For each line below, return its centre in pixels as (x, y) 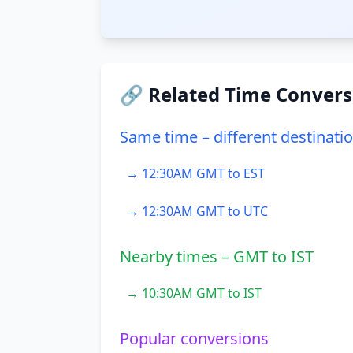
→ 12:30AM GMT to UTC (197, 211)
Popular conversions (194, 338)
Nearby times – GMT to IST (217, 256)
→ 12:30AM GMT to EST (195, 173)
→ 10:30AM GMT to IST (194, 293)
